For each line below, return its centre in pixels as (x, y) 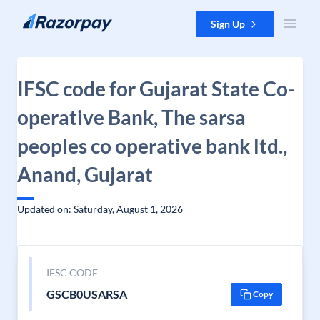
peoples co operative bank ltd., (152, 146)
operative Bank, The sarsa (131, 117)
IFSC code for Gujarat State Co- (156, 89)
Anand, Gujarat (85, 174)
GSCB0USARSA (86, 294)
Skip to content (45, 18)
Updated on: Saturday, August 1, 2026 (100, 209)
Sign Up (228, 24)
